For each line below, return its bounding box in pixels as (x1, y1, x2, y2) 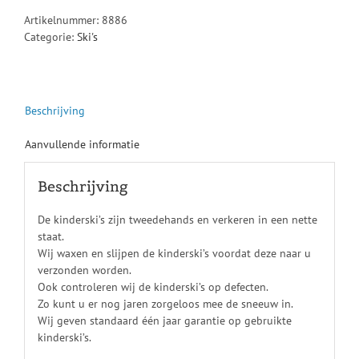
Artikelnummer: (24, 13, 102, 27)
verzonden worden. (37, 262, 131, 277)
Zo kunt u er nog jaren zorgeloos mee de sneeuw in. (37, 296, 293, 311)
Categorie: (24, 30, 77, 44)
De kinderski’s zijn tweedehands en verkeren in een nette (37, 212, 317, 227)
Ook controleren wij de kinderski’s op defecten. (37, 279, 268, 294)
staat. (37, 228, 64, 244)
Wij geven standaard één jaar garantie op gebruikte (37, 313, 292, 328)
